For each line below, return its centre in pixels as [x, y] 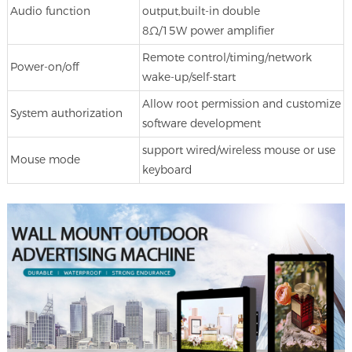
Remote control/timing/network [227, 57]
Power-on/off [44, 66]
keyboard [167, 169]
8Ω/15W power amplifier [208, 30]
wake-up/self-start [189, 77]
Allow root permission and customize [241, 103]
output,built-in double [201, 11]
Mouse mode [45, 159]
